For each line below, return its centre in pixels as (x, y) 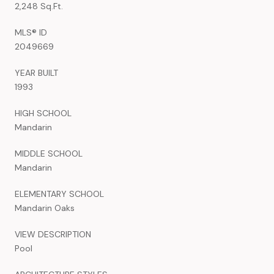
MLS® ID (31, 32)
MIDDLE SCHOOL (49, 153)
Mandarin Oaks (45, 208)
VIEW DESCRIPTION (53, 234)
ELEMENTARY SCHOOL (59, 194)
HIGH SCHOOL (43, 113)
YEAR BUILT (36, 72)
